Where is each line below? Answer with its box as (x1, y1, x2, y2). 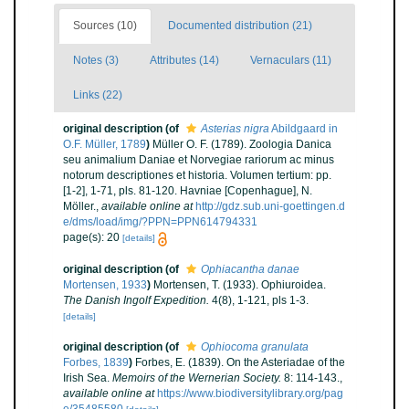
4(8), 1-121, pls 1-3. (209, 293, 309, 307)
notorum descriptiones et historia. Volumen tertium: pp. (63, 169, 331, 183)
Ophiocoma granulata (201, 340, 309, 353)
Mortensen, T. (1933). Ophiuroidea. (153, 278, 326, 291)
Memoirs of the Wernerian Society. (112, 371, 281, 384)
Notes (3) (73, 54, 119, 68)
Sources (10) (73, 19, 137, 33)
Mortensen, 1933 (63, 278, 147, 291)
